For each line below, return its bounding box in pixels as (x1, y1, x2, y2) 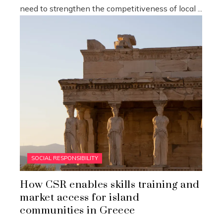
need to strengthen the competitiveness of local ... (20, 3, 202, 14)
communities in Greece (20, 204, 135, 217)
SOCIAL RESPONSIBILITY (31, 154, 98, 162)
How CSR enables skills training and (20, 178, 200, 191)
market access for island (20, 191, 139, 204)
